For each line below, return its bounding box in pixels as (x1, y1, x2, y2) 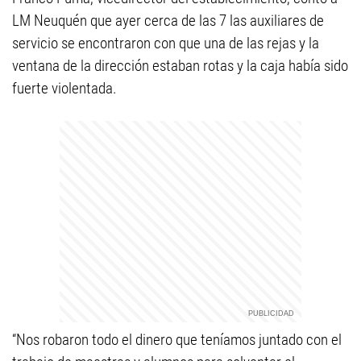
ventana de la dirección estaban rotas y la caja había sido (12, 56, 348, 75)
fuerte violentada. (12, 79, 117, 98)
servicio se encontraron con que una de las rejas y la (12, 34, 319, 52)
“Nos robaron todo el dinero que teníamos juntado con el (12, 330, 342, 349)
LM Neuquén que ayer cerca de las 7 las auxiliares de (12, 11, 324, 30)
